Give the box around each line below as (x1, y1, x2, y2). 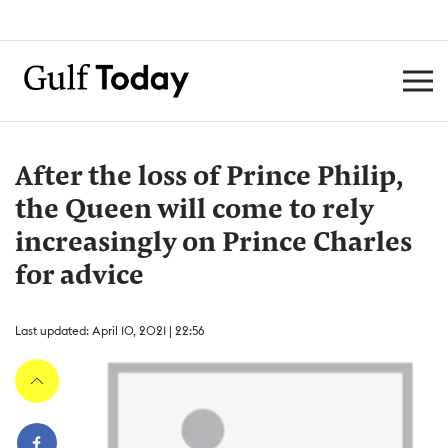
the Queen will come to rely (15, 197, 373, 225)
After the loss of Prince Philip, (15, 164, 403, 192)
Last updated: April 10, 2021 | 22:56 (15, 323, 205, 338)
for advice (15, 263, 144, 291)
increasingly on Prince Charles (15, 230, 412, 258)
